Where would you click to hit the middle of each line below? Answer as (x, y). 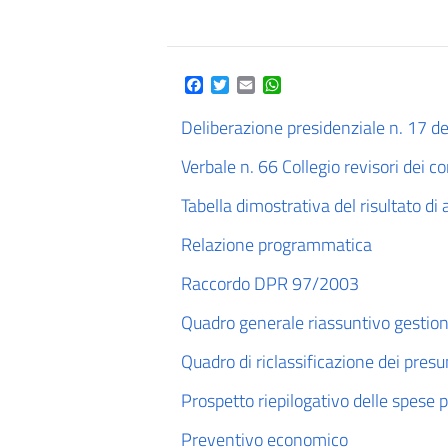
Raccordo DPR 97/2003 (270, 283)
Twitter (252, 85)
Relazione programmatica (276, 244)
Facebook (234, 85)
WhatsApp (316, 85)
